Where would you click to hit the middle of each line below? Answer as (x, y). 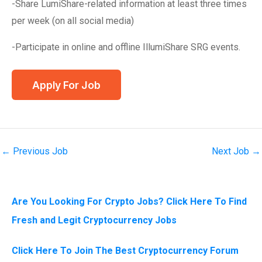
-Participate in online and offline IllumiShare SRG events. (126, 47)
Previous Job (39, 151)
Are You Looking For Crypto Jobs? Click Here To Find (129, 202)
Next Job (232, 151)
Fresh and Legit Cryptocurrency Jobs (94, 220)
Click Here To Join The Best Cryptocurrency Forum (125, 251)
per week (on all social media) (73, 21)
